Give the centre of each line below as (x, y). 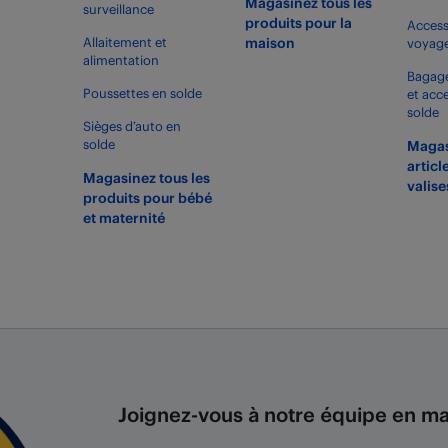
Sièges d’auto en (131, 126)
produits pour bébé (147, 197)
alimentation (120, 60)
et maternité (123, 217)
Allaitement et (124, 42)
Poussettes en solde (142, 93)
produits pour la (298, 22)
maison (269, 42)
